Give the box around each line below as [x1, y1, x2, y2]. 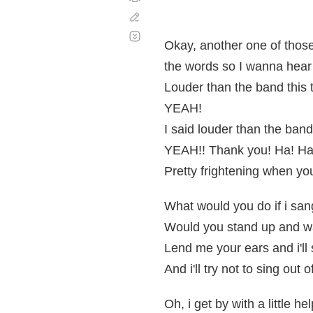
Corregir [142, 10, 182, 22]
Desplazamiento [142, 24, 217, 36]
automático [142, 36, 195, 48]
